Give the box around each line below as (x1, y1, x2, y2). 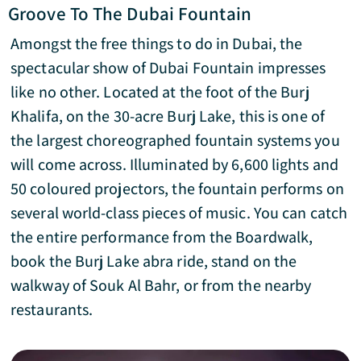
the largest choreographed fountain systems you (10, 130, 340, 151)
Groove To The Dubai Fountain (8, 2, 251, 26)
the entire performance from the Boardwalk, (10, 226, 313, 247)
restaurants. (10, 299, 97, 320)
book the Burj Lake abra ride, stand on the (10, 251, 297, 272)
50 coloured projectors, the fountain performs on (10, 178, 344, 199)
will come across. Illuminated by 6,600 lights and (10, 154, 338, 175)
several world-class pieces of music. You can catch (10, 202, 348, 223)
